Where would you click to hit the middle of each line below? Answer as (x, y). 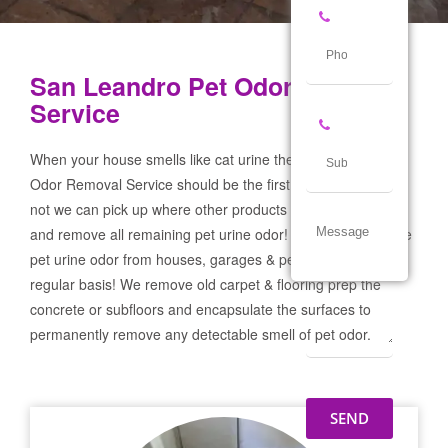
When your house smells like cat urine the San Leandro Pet (217, 159)
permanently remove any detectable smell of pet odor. (200, 334)
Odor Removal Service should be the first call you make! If (213, 184)
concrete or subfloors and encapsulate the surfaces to (200, 309)
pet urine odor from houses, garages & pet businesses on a (218, 259)
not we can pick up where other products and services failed (219, 209)
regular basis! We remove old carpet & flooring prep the (205, 284)
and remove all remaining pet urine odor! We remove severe (221, 234)
